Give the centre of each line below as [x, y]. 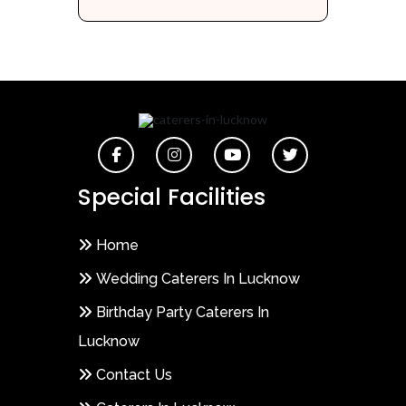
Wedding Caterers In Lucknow [198, 278]
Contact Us [134, 374]
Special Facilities [172, 197]
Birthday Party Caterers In [183, 312]
